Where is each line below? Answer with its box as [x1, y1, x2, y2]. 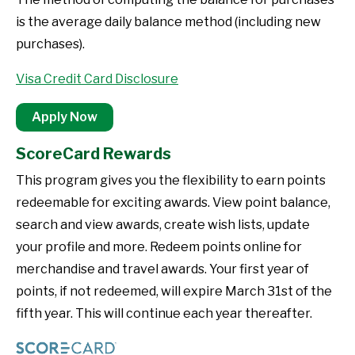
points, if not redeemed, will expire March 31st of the [16, 284, 332, 299]
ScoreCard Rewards [16, 144, 171, 163]
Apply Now [32, 109, 97, 124]
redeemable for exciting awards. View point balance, [16, 195, 330, 210]
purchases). [16, 36, 85, 52]
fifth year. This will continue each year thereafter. [16, 306, 312, 321]
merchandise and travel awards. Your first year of [16, 261, 309, 277]
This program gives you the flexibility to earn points [16, 173, 326, 188]
